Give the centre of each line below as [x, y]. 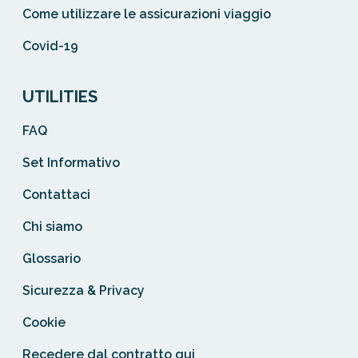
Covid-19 [50, 46]
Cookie [44, 323]
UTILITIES [60, 97]
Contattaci [56, 195]
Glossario [52, 259]
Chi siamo [52, 227]
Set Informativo [71, 163]
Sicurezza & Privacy [84, 291]
